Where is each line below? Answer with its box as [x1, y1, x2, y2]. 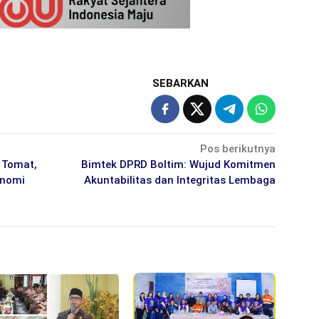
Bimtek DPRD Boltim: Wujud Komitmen [81, 157, 276, 171]
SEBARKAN [152, 76, 209, 90]
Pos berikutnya [200, 142, 276, 155]
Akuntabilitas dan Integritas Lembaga [84, 173, 276, 187]
